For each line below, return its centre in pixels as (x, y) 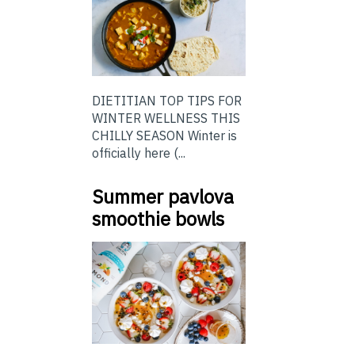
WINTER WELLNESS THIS (166, 118)
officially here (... (139, 153)
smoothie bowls (158, 219)
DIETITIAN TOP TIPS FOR (167, 101)
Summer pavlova (163, 197)
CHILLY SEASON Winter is (164, 136)
